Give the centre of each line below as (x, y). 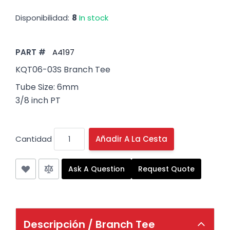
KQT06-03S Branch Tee (63, 69)
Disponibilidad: (42, 17)
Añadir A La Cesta (131, 139)
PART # (31, 52)
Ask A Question (97, 169)
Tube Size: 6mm (47, 87)
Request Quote (166, 169)
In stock (94, 17)
